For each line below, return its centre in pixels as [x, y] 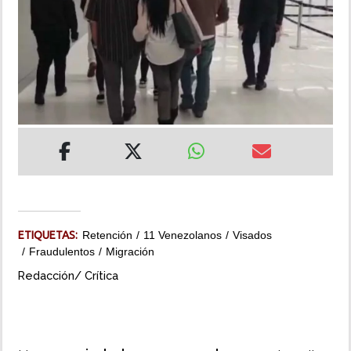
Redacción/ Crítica [68, 276]
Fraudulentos [62, 252]
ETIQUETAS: [50, 235]
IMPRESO [37, 118]
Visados [252, 235]
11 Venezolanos [183, 235]
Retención [107, 235]
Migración [130, 252]
